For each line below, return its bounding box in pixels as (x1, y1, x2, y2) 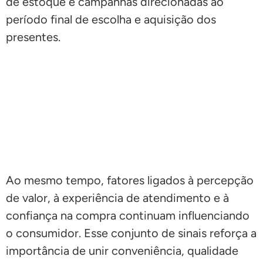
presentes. (6, 29, 60, 44)
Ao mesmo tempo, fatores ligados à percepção (6, 173, 254, 187)
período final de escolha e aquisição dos (6, 12, 216, 26)
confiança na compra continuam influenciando (6, 208, 249, 222)
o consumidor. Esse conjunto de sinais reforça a (6, 225, 257, 240)
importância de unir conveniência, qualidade (6, 243, 238, 258)
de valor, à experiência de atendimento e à (6, 190, 229, 205)
